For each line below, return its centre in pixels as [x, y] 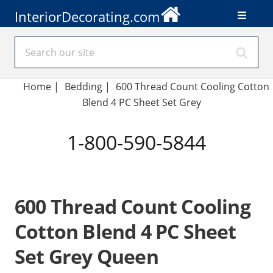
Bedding [83, 87]
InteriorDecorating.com [87, 16]
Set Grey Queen [87, 256]
